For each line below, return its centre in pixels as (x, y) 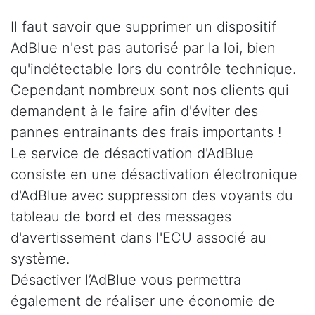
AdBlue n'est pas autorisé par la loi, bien (143, 48)
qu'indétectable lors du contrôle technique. (153, 69)
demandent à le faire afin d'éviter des (134, 111)
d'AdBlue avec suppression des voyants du (152, 196)
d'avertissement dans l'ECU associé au (139, 238)
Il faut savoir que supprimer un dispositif (143, 27)
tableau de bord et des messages (121, 217)
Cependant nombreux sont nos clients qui (150, 90)
